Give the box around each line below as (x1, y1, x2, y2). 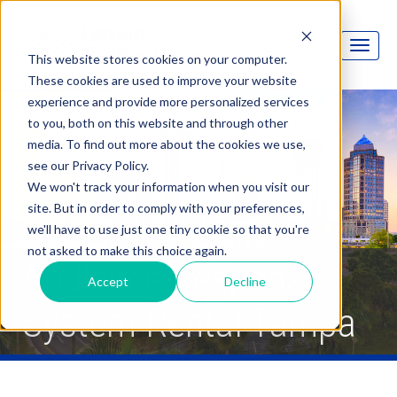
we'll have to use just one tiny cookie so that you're (27, 221, 309, 237)
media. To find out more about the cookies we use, (27, 136, 306, 152)
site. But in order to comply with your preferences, (27, 199, 305, 215)
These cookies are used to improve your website (27, 72, 297, 88)
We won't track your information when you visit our (27, 178, 309, 194)
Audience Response (22, 255, 322, 302)
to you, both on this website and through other (27, 114, 288, 130)
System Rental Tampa (22, 300, 356, 346)
